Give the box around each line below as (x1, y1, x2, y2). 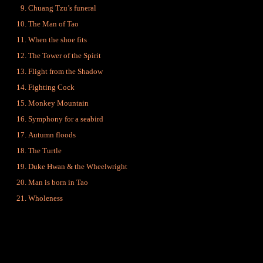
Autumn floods (28, 130, 76, 139)
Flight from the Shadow (28, 67, 103, 76)
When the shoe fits (28, 35, 87, 44)
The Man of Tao (28, 19, 79, 28)
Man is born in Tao (28, 178, 88, 187)
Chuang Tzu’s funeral (28, 4, 96, 12)
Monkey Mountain (28, 99, 89, 107)
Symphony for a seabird (28, 114, 103, 123)
